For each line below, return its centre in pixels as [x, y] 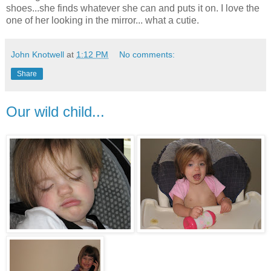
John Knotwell [38, 55]
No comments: [147, 55]
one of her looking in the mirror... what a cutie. [103, 21]
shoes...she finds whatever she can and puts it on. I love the [133, 8]
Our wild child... [55, 112]
